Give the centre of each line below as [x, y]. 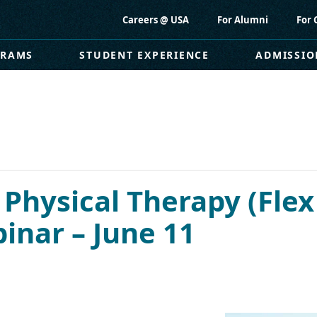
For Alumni [243, 19]
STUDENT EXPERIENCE [144, 55]
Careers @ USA [156, 19]
